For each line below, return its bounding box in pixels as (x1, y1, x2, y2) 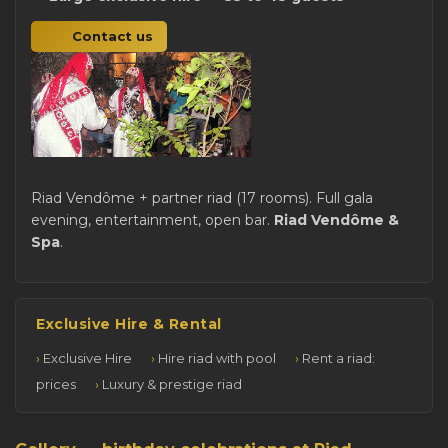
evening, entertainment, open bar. (31, 210, 274, 229)
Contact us (72, 28, 154, 45)
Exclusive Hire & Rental (36, 314, 222, 333)
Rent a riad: (302, 349, 375, 366)
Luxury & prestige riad (102, 375, 242, 392)
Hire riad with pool (158, 349, 276, 366)
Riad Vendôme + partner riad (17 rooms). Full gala (31, 188, 373, 207)
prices (36, 375, 76, 392)
